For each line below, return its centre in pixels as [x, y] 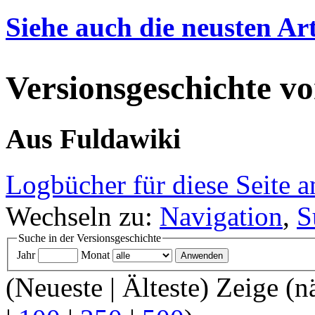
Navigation [221, 216]
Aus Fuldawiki [93, 139]
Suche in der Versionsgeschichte [90, 238]
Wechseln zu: [83, 216]
